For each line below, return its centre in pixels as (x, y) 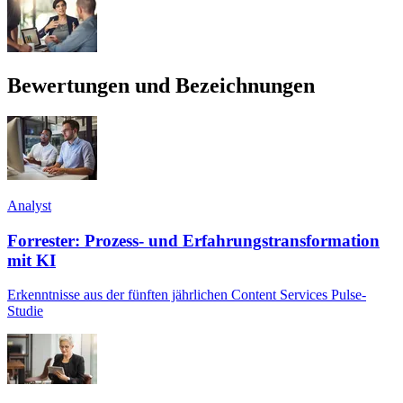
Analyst (29, 205)
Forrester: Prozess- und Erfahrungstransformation (193, 240)
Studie (25, 311)
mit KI (31, 260)
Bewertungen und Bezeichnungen (164, 85)
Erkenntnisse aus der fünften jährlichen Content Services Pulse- (187, 295)
